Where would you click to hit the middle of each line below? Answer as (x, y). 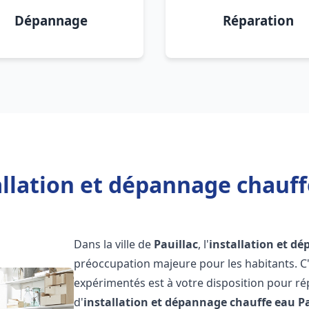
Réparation (258, 20)
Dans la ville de (114, 244)
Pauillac (176, 244)
